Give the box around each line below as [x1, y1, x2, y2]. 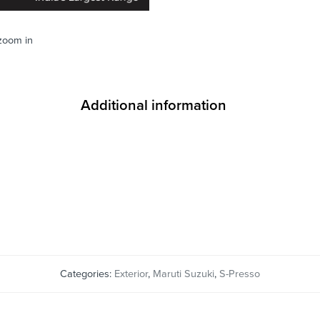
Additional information [80, 96, 226, 115]
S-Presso [219, 268, 260, 281]
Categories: [60, 268, 114, 281]
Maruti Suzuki [153, 268, 214, 281]
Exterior [114, 268, 148, 281]
